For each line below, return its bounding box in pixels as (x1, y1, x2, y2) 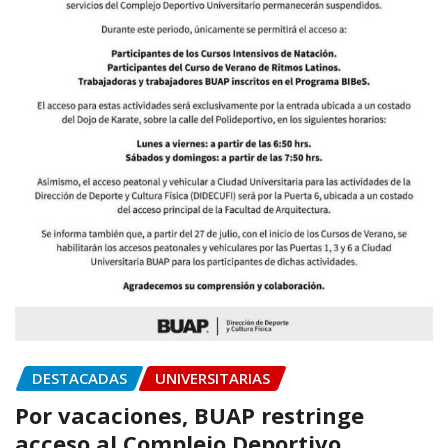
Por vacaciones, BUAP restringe (15, 399, 364, 430)
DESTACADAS (32, 368, 127, 389)
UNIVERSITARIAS (155, 368, 270, 389)
